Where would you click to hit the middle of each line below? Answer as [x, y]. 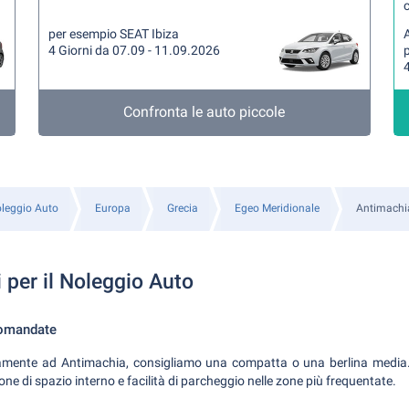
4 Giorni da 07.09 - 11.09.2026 [135, 50]
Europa [112, 208]
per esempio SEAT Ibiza [114, 34]
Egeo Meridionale [277, 208]
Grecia [182, 208]
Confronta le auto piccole [204, 112]
